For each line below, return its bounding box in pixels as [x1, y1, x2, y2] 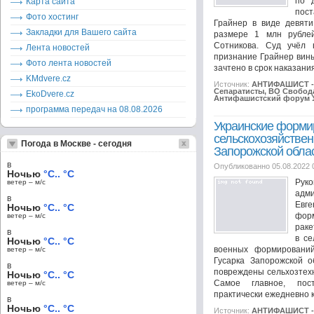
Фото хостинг [26, 12, 78, 22]
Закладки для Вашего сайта [26, 27, 137, 37]
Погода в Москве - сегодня [21, 139, 132, 149]
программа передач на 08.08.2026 [26, 104, 163, 114]
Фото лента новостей [26, 58, 111, 68]
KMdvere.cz [26, 74, 71, 83]
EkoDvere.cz [26, 89, 74, 99]
